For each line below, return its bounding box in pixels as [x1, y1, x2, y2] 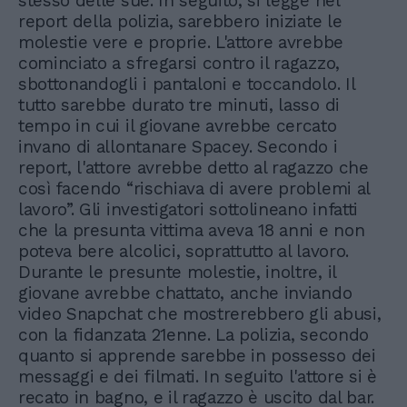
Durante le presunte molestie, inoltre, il [18, 261, 336, 283]
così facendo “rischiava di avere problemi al [18, 177, 370, 199]
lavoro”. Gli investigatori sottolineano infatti [18, 198, 358, 220]
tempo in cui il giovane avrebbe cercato [18, 114, 337, 136]
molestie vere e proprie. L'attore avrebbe [18, 31, 343, 53]
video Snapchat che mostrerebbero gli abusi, [18, 303, 382, 324]
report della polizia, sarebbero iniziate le [18, 10, 342, 32]
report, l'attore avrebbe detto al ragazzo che [18, 156, 369, 178]
